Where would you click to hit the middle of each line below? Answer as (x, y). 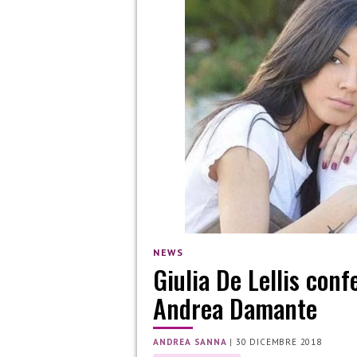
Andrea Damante (235, 308)
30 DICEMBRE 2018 (279, 342)
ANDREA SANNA (190, 342)
